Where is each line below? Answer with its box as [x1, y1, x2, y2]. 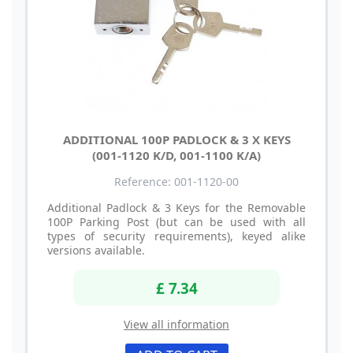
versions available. [47, 243, 145, 258]
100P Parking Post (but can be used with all [47, 214, 306, 230]
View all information [124, 316, 229, 332]
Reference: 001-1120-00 [114, 174, 239, 190]
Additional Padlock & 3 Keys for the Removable [47, 200, 306, 216]
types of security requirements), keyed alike [47, 229, 306, 244]
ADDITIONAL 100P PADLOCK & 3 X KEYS [62, 132, 291, 148]
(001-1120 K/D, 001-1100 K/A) [92, 147, 261, 164]
